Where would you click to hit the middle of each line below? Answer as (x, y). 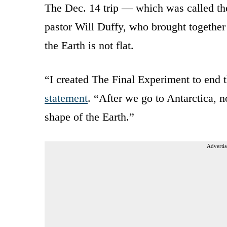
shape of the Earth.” (89, 117)
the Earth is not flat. (89, 45)
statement (66, 98)
